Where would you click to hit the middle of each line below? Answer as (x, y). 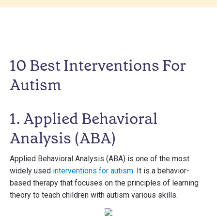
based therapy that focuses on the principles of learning (104, 183)
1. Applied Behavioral (84, 119)
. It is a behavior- (161, 171)
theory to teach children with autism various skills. (94, 195)
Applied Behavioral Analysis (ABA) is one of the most (100, 159)
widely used (31, 171)
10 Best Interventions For (98, 65)
